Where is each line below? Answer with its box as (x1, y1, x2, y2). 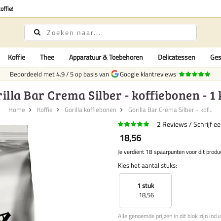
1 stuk (137, 181, 154, 191)
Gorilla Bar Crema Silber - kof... (127, 105, 213, 114)
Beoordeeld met (9, 69, 56, 79)
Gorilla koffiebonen (65, 105, 116, 114)
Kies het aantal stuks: (118, 160, 177, 170)
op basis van (74, 69, 110, 79)
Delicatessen (157, 52, 195, 62)
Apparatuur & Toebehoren (69, 52, 143, 62)
